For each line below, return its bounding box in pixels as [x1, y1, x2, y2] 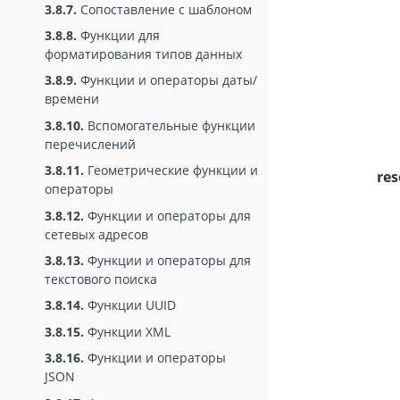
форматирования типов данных [45, 45, 242, 62]
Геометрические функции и [84, 162, 258, 179]
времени [45, 90, 99, 108]
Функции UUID [84, 296, 176, 314]
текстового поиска [45, 270, 157, 287]
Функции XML [84, 322, 171, 340]
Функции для [77, 26, 160, 44]
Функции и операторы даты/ [77, 71, 257, 89]
